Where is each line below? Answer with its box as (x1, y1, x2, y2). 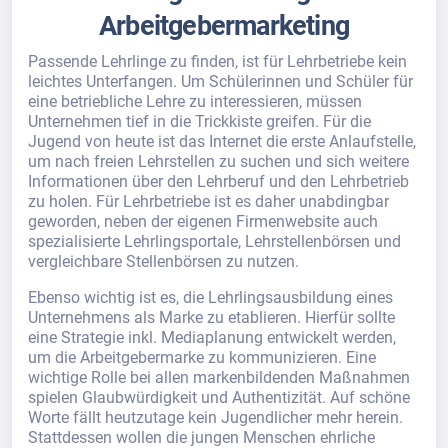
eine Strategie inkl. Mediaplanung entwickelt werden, (28, 328, 396, 347)
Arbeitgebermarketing (99, 10, 349, 42)
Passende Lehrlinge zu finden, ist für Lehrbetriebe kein (28, 52, 407, 71)
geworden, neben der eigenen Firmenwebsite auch (28, 212, 378, 231)
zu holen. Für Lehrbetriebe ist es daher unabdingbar (28, 192, 389, 211)
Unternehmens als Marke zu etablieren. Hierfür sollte (28, 308, 395, 327)
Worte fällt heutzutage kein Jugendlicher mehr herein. (28, 408, 403, 427)
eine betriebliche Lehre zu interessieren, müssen (28, 92, 362, 111)
